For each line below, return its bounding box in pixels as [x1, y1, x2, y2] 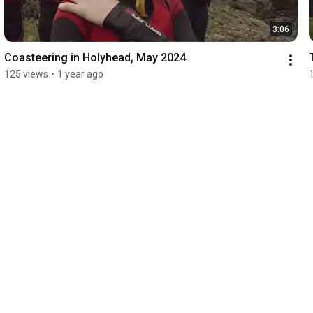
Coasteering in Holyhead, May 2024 [3, 50, 186, 64]
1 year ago [57, 68, 103, 80]
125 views [3, 68, 48, 80]
